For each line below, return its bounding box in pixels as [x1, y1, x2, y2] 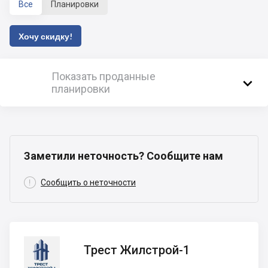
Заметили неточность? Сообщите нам [24, 150, 223, 163]
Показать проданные [51, 70, 156, 83]
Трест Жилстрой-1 [84, 242, 190, 257]
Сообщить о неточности [41, 178, 136, 188]
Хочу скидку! [19, 31, 72, 41]
